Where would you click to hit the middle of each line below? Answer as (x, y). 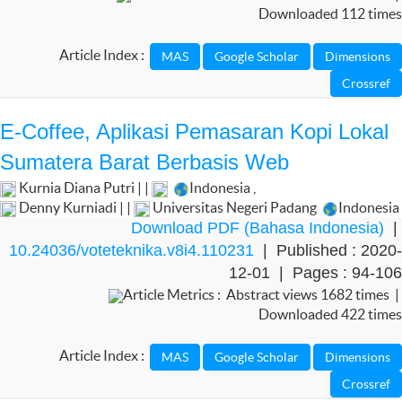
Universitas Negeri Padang (235, 207)
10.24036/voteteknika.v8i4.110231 (131, 250)
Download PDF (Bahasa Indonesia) (258, 228)
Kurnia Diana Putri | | (84, 188)
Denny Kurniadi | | (75, 207)
